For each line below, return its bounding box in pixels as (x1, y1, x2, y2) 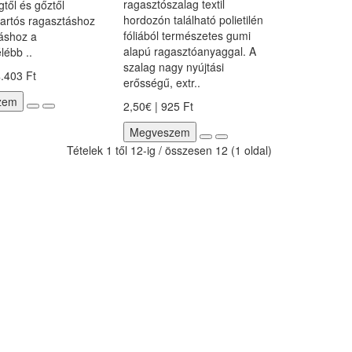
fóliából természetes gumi (123, 27, 251, 43)
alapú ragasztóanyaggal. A (123, 43, 256, 59)
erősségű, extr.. (123, 75, 200, 90)
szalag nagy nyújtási (123, 59, 224, 75)
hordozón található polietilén (123, 12, 263, 27)
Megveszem (129, 124, 190, 140)
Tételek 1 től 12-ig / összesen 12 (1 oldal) (67, 142, 272, 158)
